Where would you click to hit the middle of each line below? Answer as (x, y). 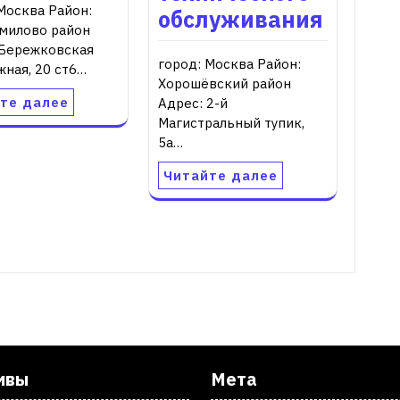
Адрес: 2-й (193, 103)
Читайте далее (221, 175)
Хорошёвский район (225, 83)
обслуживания (241, 19)
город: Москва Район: (229, 63)
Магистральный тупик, (231, 122)
